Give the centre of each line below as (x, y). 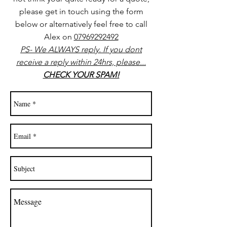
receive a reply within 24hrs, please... (81, 62)
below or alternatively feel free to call (81, 24)
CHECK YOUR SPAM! (81, 75)
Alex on (59, 37)
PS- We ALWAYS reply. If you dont (81, 49)
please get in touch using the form (81, 11)
